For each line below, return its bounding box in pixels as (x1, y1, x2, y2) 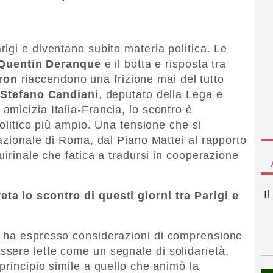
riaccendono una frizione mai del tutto (17, 73, 224, 85)
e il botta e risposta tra (101, 57, 227, 70)
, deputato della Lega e (98, 88, 223, 101)
